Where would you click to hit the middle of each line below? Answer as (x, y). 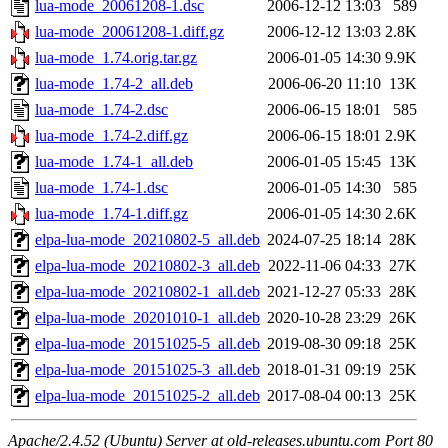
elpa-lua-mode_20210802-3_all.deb (147, 266)
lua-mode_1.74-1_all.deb (114, 162)
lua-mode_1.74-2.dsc (101, 110)
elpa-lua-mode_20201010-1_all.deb (147, 318)
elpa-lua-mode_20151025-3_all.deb (147, 370)
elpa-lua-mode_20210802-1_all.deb (147, 292)
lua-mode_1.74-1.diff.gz (111, 214)
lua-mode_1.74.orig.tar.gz (116, 58)
